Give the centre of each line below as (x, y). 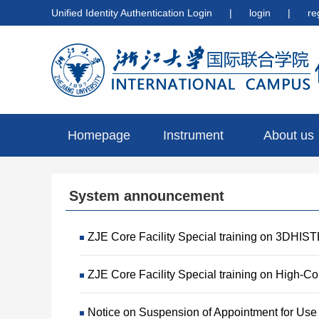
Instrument (194, 135)
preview (193, 178)
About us (288, 135)
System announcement (147, 196)
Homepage (99, 135)
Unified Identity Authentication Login (132, 13)
